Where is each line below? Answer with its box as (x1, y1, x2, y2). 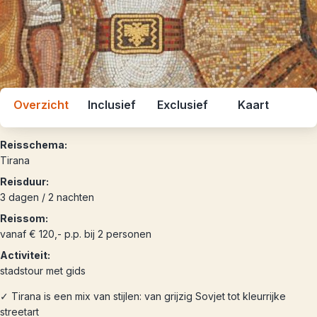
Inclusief (88, 98, 136, 112)
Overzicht (13, 98, 69, 112)
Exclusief (157, 98, 208, 112)
